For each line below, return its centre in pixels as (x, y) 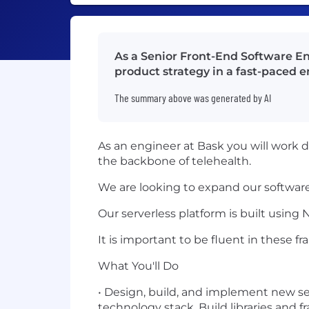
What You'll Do (138, 266)
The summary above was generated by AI (193, 98)
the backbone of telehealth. (175, 161)
